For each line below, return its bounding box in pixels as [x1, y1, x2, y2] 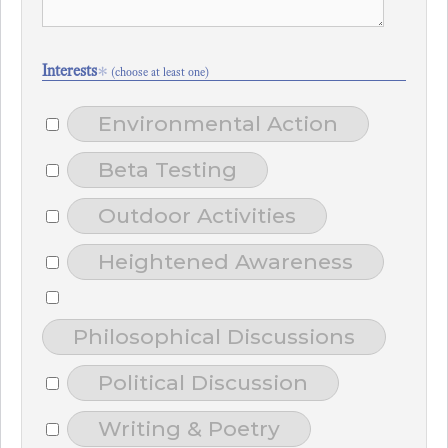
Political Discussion [98, 370, 308, 395]
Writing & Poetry [98, 416, 280, 441]
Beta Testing [98, 157, 237, 182]
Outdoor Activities [98, 203, 296, 228]
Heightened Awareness [98, 249, 353, 274]
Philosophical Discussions [73, 324, 355, 349]
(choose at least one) [108, 65, 209, 79]
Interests [42, 61, 97, 80]
